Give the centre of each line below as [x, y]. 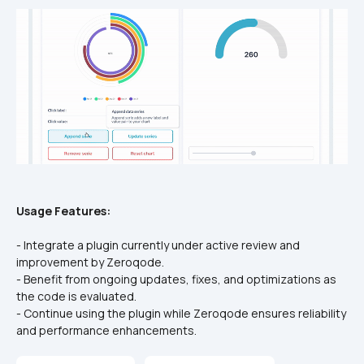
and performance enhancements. [106, 331]
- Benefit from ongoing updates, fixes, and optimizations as [176, 279]
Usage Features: [63, 211]
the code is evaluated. [76, 297]
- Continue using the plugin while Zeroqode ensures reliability [181, 314]
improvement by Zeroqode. [90, 262]
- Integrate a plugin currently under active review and [158, 245]
